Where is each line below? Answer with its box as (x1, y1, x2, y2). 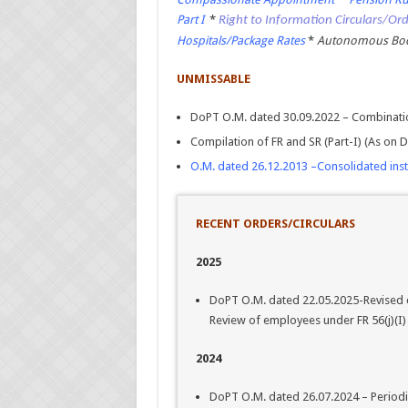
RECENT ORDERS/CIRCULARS (195, 217, 355, 231)
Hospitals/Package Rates (176, 34, 308, 48)
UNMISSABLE (176, 72, 250, 87)
